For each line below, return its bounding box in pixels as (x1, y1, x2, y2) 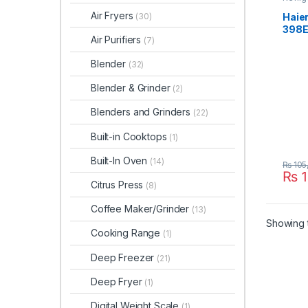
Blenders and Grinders (91, 106, 193, 118)
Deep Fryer (91, 275, 145, 287)
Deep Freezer (91, 251, 157, 263)
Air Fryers (91, 9, 136, 21)
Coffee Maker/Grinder (91, 203, 192, 215)
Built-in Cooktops (91, 130, 170, 142)
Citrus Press (91, 179, 146, 191)
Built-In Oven (91, 154, 151, 166)
